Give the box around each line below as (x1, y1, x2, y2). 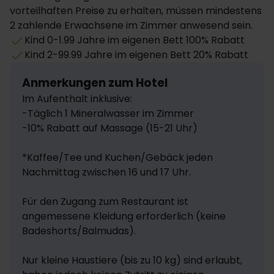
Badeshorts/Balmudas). (22, 224, 138, 238)
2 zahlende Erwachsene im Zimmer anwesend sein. (10, 18, 253, 32)
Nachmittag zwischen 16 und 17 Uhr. (22, 165, 191, 179)
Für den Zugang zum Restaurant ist (22, 194, 188, 209)
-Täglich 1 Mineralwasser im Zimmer (22, 106, 194, 120)
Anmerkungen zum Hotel (22, 75, 168, 91)
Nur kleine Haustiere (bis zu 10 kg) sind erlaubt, (22, 253, 242, 267)
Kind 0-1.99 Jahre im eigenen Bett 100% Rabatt (24, 33, 245, 47)
